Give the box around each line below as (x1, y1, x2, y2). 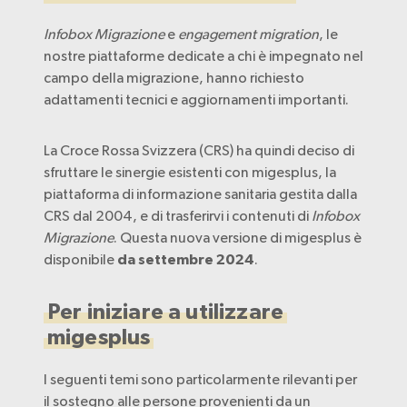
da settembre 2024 (117, 253, 254, 267)
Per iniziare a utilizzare (47, 302, 284, 323)
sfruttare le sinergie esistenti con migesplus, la (44, 164, 336, 181)
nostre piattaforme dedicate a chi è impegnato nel (44, 47, 363, 65)
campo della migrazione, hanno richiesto (44, 69, 304, 86)
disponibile (44, 251, 117, 268)
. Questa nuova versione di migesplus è (114, 229, 362, 246)
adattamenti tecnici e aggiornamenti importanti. (44, 91, 349, 108)
